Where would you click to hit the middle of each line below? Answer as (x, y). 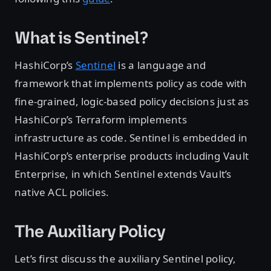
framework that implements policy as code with (131, 83)
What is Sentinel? (82, 38)
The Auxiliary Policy (90, 232)
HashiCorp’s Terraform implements (101, 120)
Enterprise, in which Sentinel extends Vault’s (123, 174)
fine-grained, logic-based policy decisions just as (132, 102)
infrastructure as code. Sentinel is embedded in (131, 138)
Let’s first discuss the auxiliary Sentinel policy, (126, 259)
